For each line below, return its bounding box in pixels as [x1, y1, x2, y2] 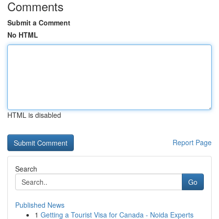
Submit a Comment [7, 18, 70, 27]
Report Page [173, 137, 212, 147]
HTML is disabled [7, 110, 61, 120]
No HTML [7, 30, 38, 40]
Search [15, 164, 37, 174]
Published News [15, 200, 65, 210]
